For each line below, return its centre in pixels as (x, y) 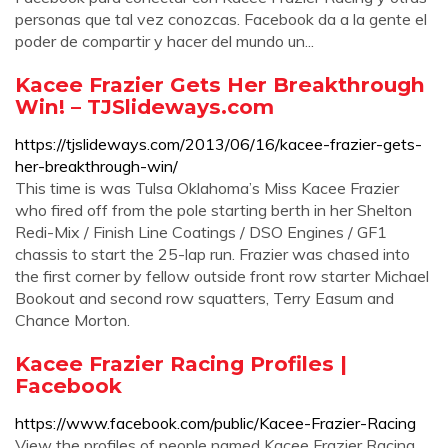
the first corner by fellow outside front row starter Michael (222, 276)
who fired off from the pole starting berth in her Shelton (213, 210)
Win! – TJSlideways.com (144, 106)
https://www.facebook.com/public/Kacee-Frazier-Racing (215, 423)
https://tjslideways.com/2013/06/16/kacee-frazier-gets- (218, 144)
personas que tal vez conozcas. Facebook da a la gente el (221, 19)
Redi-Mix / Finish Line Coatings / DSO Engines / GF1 (201, 232)
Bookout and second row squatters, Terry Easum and (204, 298)
